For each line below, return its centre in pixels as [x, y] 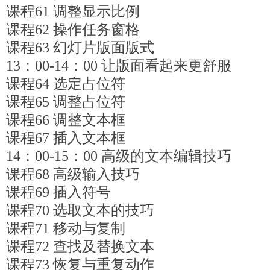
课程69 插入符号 [58, 192]
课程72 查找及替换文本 [80, 246]
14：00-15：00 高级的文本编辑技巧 [119, 156]
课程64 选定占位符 [66, 84]
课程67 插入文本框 [66, 138]
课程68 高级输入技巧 [73, 174]
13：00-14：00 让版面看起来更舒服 [119, 66]
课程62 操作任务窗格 [73, 30]
